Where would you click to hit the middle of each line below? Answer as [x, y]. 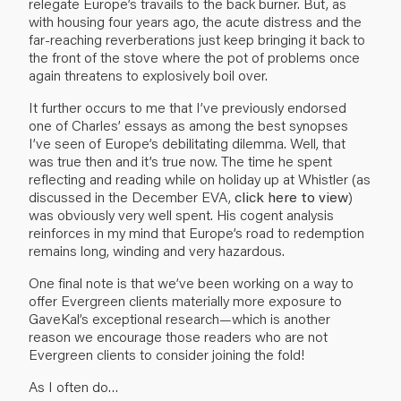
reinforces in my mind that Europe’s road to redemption [196, 232]
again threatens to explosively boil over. [148, 74]
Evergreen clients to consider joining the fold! [166, 354]
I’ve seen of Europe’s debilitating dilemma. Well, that [187, 142]
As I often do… [74, 386]
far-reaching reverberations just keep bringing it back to [197, 38]
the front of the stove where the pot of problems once [194, 56]
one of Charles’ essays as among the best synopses [188, 124]
